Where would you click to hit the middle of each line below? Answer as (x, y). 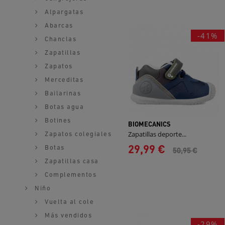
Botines (57, 121)
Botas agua (63, 107)
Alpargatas (63, 12)
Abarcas (58, 26)
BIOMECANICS (149, 124)
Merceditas (63, 80)
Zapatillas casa (71, 161)
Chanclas (59, 39)
